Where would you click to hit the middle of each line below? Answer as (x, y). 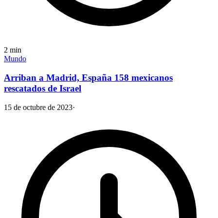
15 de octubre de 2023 (38, 107)
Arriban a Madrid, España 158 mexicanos (88, 77)
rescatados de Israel (43, 88)
